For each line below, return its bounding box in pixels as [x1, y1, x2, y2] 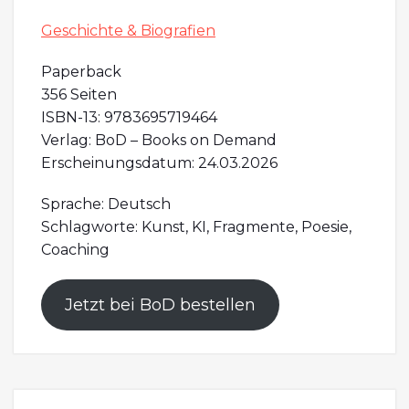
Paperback [41, 63, 121, 81]
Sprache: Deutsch [41, 195, 171, 214]
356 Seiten [41, 86, 117, 104]
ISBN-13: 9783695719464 [41, 109, 217, 127]
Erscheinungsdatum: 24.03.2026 [41, 154, 278, 173]
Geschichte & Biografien [41, 22, 215, 40]
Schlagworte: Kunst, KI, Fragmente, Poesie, [41, 218, 351, 236]
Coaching [41, 241, 110, 259]
